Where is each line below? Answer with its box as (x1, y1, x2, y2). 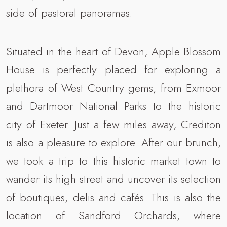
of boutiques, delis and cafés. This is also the (6, 188, 221, 205)
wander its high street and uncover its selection (6, 170, 221, 187)
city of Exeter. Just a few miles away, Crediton (6, 116, 221, 132)
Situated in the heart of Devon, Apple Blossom (6, 43, 221, 59)
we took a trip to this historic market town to (6, 152, 221, 169)
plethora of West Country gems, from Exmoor (6, 79, 221, 96)
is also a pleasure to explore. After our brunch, (6, 134, 221, 150)
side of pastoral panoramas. (6, 4, 132, 21)
